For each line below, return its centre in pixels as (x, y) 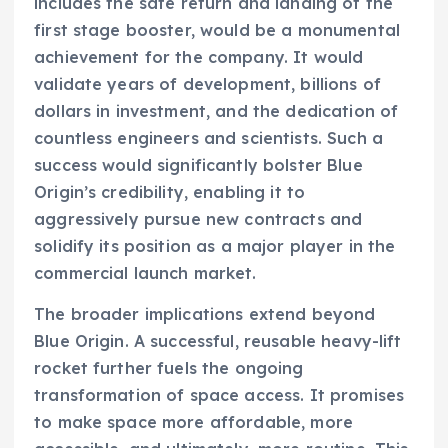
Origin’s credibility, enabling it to (170, 192)
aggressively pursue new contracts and (198, 219)
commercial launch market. (145, 273)
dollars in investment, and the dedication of (216, 111)
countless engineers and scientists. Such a (208, 138)
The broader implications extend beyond (205, 314)
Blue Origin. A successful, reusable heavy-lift (218, 341)
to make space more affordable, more (194, 422)
